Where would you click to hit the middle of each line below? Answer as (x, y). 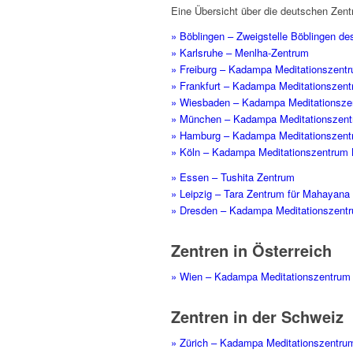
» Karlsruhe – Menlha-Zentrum (240, 53)
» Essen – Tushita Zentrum (233, 177)
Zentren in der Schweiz (257, 317)
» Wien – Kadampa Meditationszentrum (261, 277)
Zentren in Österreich (251, 251)
